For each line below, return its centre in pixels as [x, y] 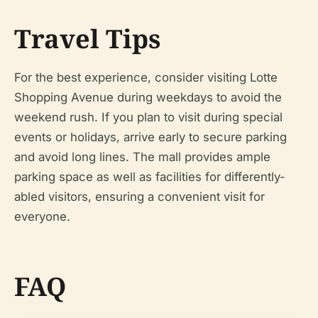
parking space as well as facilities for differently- [150, 177]
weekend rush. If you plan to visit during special [148, 117]
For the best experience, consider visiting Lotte [146, 77]
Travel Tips [87, 39]
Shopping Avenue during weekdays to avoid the [148, 97]
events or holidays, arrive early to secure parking [150, 137]
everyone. [42, 216]
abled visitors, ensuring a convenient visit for [139, 197]
